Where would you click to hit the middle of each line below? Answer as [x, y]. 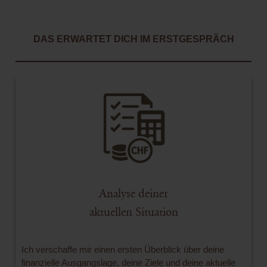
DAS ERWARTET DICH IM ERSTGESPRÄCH [133, 39]
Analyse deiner [133, 193]
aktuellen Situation [133, 212]
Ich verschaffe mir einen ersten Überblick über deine [123, 249]
